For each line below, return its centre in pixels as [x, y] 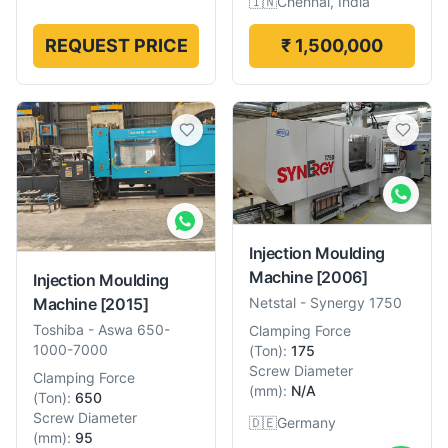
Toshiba [58, 329]
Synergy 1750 [356, 302]
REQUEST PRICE [116, 46]
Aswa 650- [134, 329]
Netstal [272, 302]
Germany [306, 422]
